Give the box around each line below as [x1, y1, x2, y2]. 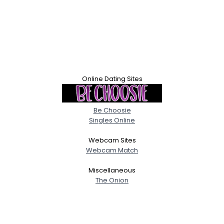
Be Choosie [93, 105, 131, 115]
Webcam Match [86, 145, 138, 155]
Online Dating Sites [81, 74, 142, 83]
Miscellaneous [88, 165, 135, 175]
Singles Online [89, 115, 135, 125]
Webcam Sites [88, 135, 136, 145]
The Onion [95, 175, 128, 185]
